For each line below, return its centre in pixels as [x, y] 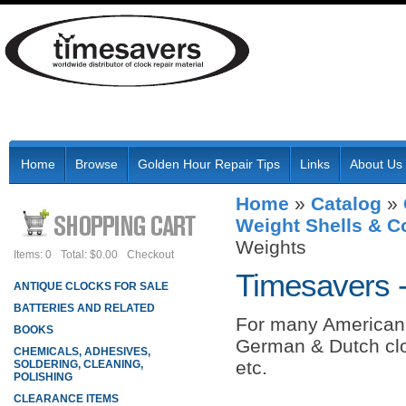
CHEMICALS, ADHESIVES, [82, 352]
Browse [97, 164]
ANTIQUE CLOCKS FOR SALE [91, 286]
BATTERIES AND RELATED [84, 308]
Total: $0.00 [89, 255]
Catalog [346, 203]
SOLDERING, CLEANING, [78, 364]
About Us [376, 164]
